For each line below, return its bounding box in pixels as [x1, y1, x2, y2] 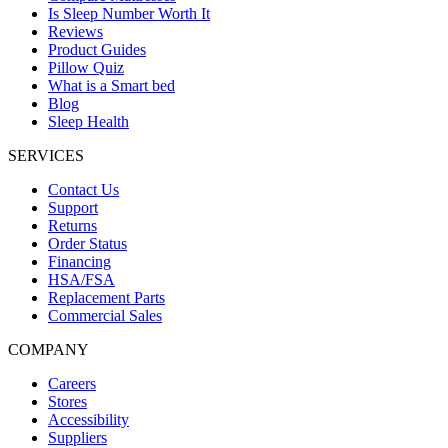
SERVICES [8, 147, 84, 165]
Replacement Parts [48, 289, 165, 307]
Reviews [48, 23, 103, 41]
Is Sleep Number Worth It [48, 5, 210, 23]
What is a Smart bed [48, 77, 175, 95]
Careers [48, 375, 96, 393]
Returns [48, 217, 97, 235]
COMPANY [8, 341, 89, 359]
